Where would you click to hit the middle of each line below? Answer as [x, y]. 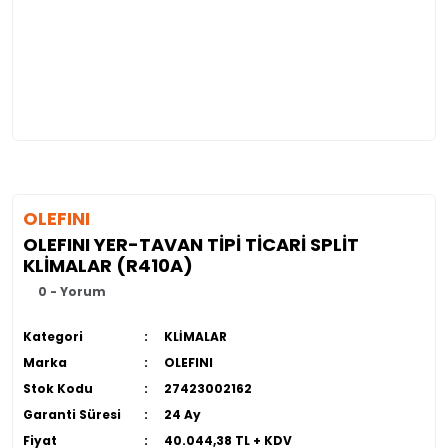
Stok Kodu [58, 388]
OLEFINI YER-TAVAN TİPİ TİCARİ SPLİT [191, 244]
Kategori [53, 336]
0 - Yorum [72, 291]
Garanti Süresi [72, 414]
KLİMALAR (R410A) [108, 265]
